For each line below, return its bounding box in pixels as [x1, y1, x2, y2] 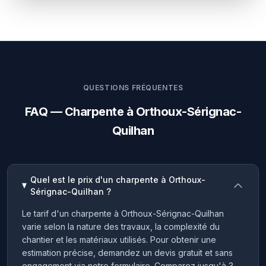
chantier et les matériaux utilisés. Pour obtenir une [22, 235, 216, 245]
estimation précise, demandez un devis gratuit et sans [22, 248, 233, 258]
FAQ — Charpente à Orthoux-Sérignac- [24, 104, 242, 119]
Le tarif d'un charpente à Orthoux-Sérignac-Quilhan [22, 208, 224, 218]
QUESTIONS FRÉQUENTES [83, 83, 183, 92]
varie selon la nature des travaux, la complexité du [22, 221, 220, 232]
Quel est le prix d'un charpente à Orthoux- [30, 175, 206, 185]
